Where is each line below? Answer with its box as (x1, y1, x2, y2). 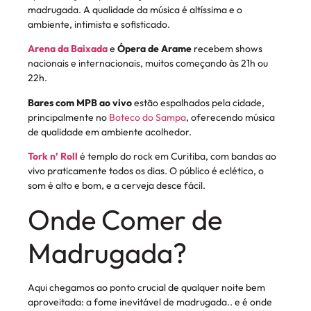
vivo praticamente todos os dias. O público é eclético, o (28, 165, 264, 178)
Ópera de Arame (117, 42, 192, 56)
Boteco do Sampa (109, 110, 186, 124)
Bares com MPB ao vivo (28, 96, 132, 109)
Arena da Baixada (28, 42, 108, 56)
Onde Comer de (28, 202, 222, 237)
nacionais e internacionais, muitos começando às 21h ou (28, 57, 268, 70)
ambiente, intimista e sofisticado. (28, 17, 170, 31)
